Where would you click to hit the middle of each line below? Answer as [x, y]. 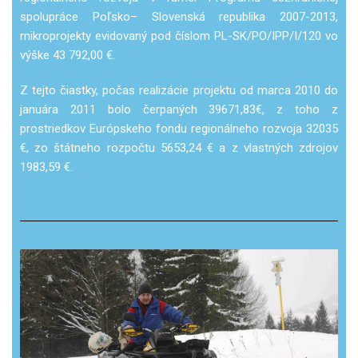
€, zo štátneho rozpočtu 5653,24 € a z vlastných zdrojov [179, 147]
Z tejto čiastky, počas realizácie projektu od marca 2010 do [179, 90]
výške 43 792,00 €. [68, 55]
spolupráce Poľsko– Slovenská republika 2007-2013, [179, 16]
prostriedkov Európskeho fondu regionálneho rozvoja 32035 [179, 128]
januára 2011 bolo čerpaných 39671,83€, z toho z [179, 109]
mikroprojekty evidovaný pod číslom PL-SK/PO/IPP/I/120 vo [179, 36]
